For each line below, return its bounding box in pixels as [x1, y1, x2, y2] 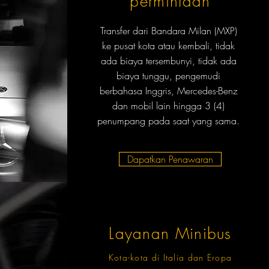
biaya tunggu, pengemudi [116, 69, 220, 82]
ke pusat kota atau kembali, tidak [102, 39, 235, 52]
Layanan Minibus [109, 223, 232, 244]
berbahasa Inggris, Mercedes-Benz [99, 84, 238, 97]
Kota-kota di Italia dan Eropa [108, 252, 232, 263]
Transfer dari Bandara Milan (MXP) [100, 24, 237, 37]
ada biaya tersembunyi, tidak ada [100, 54, 237, 67]
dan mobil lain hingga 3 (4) [112, 99, 225, 112]
